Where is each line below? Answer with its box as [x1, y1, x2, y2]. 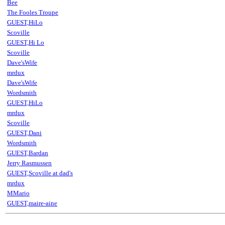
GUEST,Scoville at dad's [7, 169, 73, 177]
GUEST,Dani [7, 129, 42, 137]
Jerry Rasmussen [7, 159, 52, 167]
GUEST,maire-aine [7, 199, 57, 207]
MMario [7, 189, 30, 197]
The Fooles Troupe [7, 9, 58, 16]
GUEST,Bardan [7, 149, 48, 157]
